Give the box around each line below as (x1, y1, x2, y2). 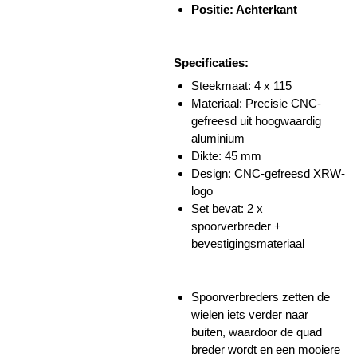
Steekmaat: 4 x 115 (191, 79, 292, 93)
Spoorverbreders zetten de (191, 289, 330, 304)
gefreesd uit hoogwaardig (191, 114, 321, 128)
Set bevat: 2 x (191, 202, 263, 216)
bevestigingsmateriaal (191, 237, 304, 251)
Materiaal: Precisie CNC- (191, 96, 321, 111)
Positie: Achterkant (191, 2, 297, 17)
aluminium (191, 131, 245, 146)
